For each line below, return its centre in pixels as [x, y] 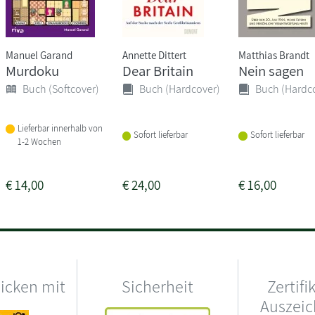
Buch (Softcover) [61, 89]
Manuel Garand [39, 54]
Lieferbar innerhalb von [60, 128]
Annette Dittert [154, 54]
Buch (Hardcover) [179, 89]
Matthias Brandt [274, 54]
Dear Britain [157, 70]
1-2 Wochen [40, 141]
